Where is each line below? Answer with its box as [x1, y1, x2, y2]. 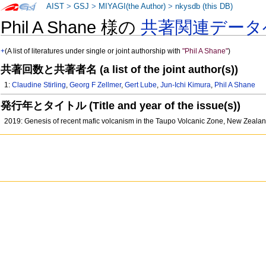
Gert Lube [125, 81, 157, 90]
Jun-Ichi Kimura [160, 81, 211, 90]
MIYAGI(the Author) [99, 2, 166, 11]
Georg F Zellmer [69, 81, 122, 90]
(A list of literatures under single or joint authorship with [5, 47, 183, 56]
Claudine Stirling [12, 81, 66, 90]
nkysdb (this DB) [175, 2, 233, 11]
